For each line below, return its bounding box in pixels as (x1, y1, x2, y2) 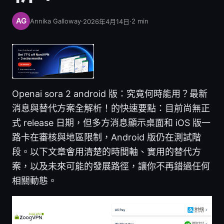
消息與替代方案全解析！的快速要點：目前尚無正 (12, 103, 210, 114)
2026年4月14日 (83, 17, 129, 25)
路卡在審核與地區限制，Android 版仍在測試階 (12, 132, 201, 143)
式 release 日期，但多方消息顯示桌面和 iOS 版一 (12, 117, 210, 128)
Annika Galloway (30, 17, 81, 25)
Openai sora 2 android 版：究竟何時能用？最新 (12, 88, 207, 99)
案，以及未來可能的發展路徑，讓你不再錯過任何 (12, 161, 210, 172)
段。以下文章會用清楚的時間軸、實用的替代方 (12, 146, 201, 157)
